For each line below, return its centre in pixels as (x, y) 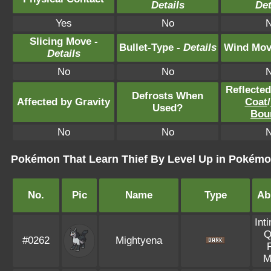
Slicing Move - (64, 41)
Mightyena (139, 240)
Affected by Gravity (64, 102)
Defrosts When (168, 96)
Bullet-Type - (151, 47)
